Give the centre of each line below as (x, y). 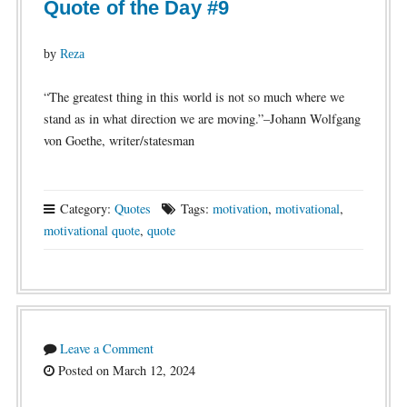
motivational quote (91, 230)
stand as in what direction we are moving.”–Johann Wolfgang (202, 119)
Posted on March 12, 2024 (124, 370)
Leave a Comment (106, 348)
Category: (85, 208)
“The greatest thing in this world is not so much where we (194, 97)
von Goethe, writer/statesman (119, 140)
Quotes (132, 208)
